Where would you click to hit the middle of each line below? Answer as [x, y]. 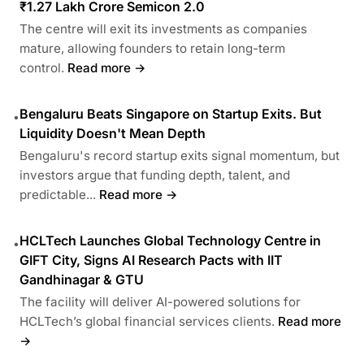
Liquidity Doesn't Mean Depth [113, 133]
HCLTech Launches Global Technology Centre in [170, 240]
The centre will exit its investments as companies [163, 28]
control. [42, 67]
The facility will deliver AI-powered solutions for [160, 301]
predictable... [58, 194]
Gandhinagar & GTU [82, 279]
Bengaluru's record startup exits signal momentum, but [180, 155]
